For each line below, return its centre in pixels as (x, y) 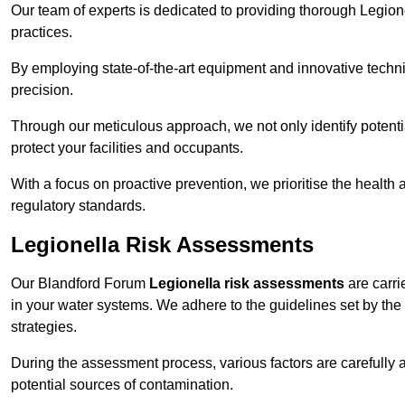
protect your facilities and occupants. (127, 148)
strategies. (44, 327)
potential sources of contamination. (122, 385)
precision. (42, 90)
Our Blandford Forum (80, 284)
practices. (42, 33)
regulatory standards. (78, 206)
